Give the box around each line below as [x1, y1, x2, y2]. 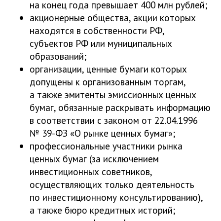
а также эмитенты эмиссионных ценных [30, 88, 196, 101]
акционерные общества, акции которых [30, 11, 196, 24]
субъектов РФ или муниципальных [30, 37, 172, 49]
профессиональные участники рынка [30, 139, 183, 152]
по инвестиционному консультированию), [30, 190, 203, 203]
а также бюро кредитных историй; [30, 203, 175, 216]
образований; [30, 49, 86, 62]
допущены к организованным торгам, [30, 75, 185, 88]
